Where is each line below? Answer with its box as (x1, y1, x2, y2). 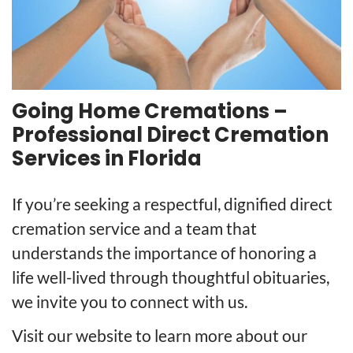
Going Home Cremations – (12, 96, 288, 125)
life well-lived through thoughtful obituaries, (12, 267, 329, 288)
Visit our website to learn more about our (12, 325, 307, 346)
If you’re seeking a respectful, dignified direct (12, 194, 333, 214)
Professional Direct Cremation (12, 120, 329, 149)
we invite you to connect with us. (12, 292, 247, 312)
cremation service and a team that (12, 218, 257, 239)
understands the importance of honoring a (12, 243, 317, 263)
